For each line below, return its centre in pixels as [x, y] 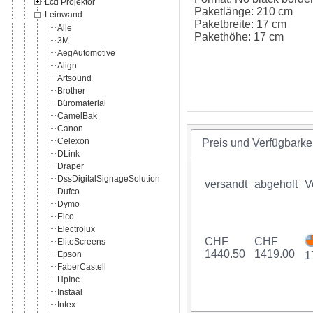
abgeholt [276, 184]
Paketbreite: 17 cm [240, 24]
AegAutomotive [86, 53]
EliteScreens [81, 241]
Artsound [74, 78]
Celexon [73, 141]
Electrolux [76, 229]
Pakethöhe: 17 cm [239, 37]
